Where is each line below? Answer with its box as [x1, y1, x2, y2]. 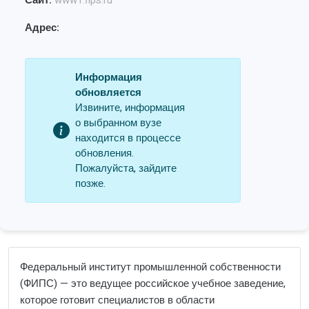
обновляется [75, 85, 141, 100]
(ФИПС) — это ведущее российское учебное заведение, [20, 276, 286, 291]
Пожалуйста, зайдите [75, 161, 177, 176]
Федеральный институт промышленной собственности [20, 259, 281, 275]
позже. [75, 176, 106, 191]
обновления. [75, 146, 134, 161]
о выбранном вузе [75, 115, 161, 130]
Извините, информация [75, 100, 185, 115]
